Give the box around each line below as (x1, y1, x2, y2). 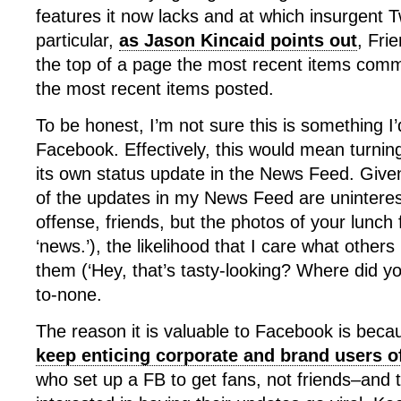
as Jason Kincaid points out (119, 30, 357, 50)
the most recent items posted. (36, 79, 274, 98)
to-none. (36, 285, 102, 304)
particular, (36, 30, 119, 50)
